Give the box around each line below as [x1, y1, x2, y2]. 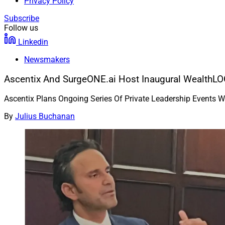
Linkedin [18, 37, 48, 47]
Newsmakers [24, 55, 70, 64]
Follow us [4, 23, 38, 33]
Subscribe [4, 14, 39, 23]
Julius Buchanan [15, 111, 75, 122]
